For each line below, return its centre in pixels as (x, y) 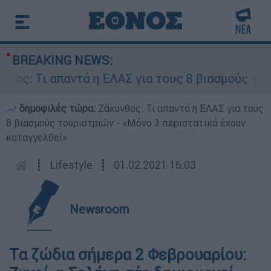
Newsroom (100, 209)
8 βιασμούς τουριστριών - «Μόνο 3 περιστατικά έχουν (126, 123)
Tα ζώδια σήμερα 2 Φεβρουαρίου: (128, 255)
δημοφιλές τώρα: (57, 108)
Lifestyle (71, 165)
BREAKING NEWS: (62, 60)
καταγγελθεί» (37, 137)
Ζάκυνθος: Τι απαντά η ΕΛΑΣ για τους (181, 108)
